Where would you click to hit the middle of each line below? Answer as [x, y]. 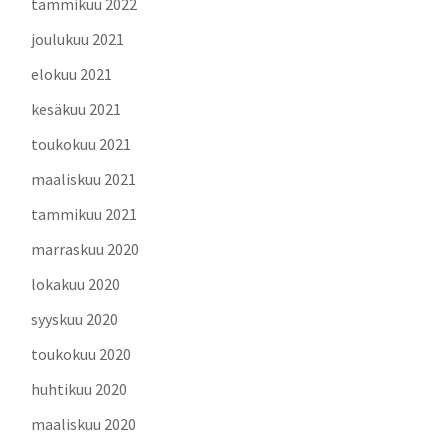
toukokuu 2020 [81, 353]
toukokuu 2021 [81, 143]
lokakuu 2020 [76, 283]
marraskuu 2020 [85, 248]
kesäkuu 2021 [76, 108]
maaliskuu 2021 [84, 178]
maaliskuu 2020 [84, 423]
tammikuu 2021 [84, 213]
